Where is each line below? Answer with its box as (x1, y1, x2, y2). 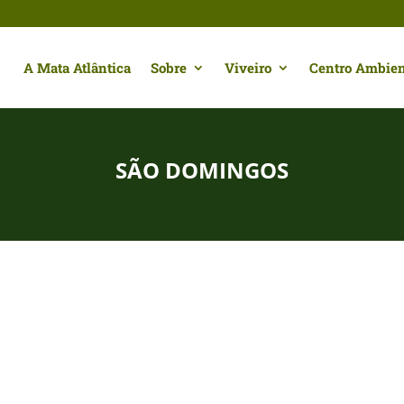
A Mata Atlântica (23, 59, 131, 77)
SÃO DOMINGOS (115, 155, 289, 186)
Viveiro (224, 59, 271, 77)
